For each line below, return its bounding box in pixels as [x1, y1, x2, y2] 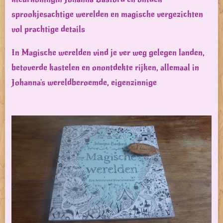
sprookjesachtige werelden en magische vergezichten [11, 9, 203, 20]
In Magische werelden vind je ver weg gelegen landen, [11, 47, 205, 58]
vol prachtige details [11, 24, 85, 35]
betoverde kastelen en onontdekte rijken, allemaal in [11, 62, 199, 73]
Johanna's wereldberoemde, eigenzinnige [11, 77, 157, 88]
